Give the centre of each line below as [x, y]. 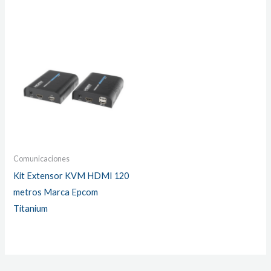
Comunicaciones [42, 158]
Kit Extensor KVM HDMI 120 [71, 175]
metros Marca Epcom [56, 192]
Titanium [31, 208]
